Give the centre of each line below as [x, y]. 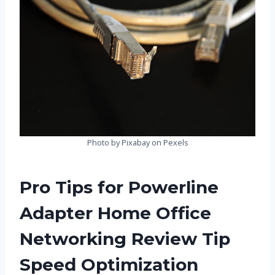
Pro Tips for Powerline [119, 188]
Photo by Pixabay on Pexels [137, 143]
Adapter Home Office [115, 213]
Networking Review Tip [125, 239]
